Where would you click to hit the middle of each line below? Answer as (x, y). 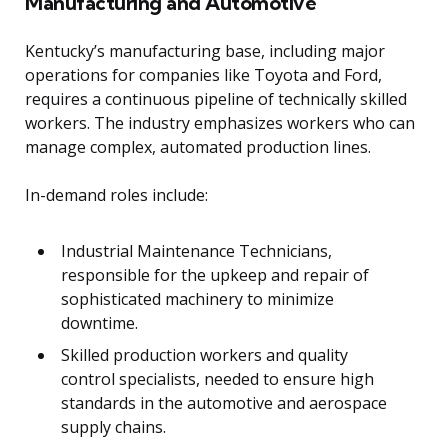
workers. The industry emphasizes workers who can (220, 123)
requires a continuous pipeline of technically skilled (216, 99)
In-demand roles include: (116, 195)
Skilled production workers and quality (204, 355)
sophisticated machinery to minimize (197, 299)
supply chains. (113, 427)
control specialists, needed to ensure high (217, 379)
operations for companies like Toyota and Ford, (203, 75)
